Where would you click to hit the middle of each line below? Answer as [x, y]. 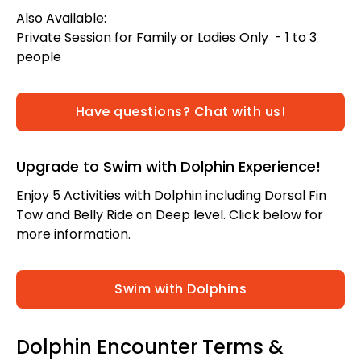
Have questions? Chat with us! [180, 112]
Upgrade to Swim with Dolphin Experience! [168, 167]
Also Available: [63, 19]
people [39, 57]
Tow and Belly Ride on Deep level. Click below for [170, 215]
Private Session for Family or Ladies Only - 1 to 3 [166, 38]
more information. [73, 234]
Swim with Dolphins [180, 289]
